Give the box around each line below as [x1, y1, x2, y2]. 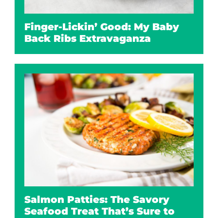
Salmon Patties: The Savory [24, 194, 169, 206]
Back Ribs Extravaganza [24, 33, 151, 45]
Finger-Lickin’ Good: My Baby [24, 21, 179, 33]
